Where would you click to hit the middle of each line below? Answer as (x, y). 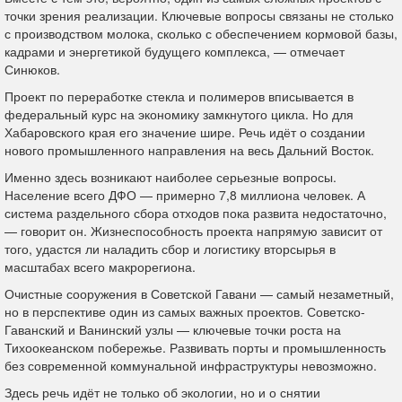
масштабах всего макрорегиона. (100, 266)
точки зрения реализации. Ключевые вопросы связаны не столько (199, 15)
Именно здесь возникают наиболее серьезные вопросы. (170, 176)
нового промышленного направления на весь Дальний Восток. (189, 149)
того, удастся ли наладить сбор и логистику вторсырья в (170, 248)
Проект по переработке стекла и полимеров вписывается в (179, 96)
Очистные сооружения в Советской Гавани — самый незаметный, (199, 293)
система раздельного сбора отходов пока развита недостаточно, (196, 212)
